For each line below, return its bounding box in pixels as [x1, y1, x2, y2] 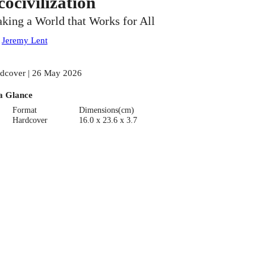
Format [12, 105, 37, 115]
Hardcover [12, 115, 48, 125]
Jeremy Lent [1, 35, 47, 46]
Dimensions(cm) [78, 105, 134, 115]
